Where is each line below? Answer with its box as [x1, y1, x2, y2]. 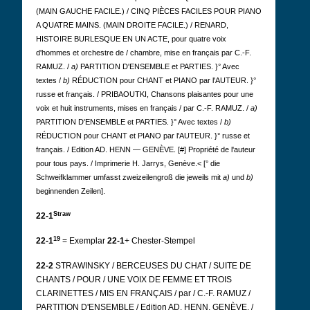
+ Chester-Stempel [125, 236, 195, 246]
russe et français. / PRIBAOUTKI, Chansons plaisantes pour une [36, 90, 253, 98]
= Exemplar [62, 236, 107, 246]
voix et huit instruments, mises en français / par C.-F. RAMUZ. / [36, 104, 250, 112]
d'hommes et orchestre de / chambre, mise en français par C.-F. [36, 48, 251, 57]
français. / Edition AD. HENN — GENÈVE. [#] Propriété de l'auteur [36, 145, 255, 154]
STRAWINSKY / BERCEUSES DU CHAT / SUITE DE [55, 261, 251, 271]
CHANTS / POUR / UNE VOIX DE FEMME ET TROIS [36, 275, 232, 284]
